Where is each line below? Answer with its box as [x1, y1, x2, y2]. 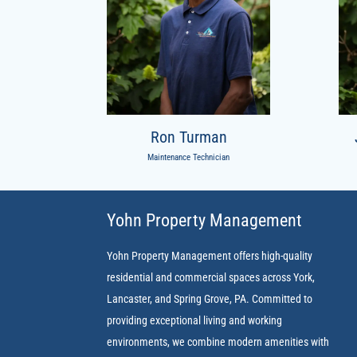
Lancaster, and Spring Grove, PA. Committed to [107, 292, 313, 306]
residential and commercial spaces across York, [107, 271, 316, 284]
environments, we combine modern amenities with [107, 335, 330, 349]
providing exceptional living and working [107, 314, 283, 328]
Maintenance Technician [147, 151, 230, 163]
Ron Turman [150, 127, 227, 147]
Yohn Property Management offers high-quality [107, 249, 313, 263]
